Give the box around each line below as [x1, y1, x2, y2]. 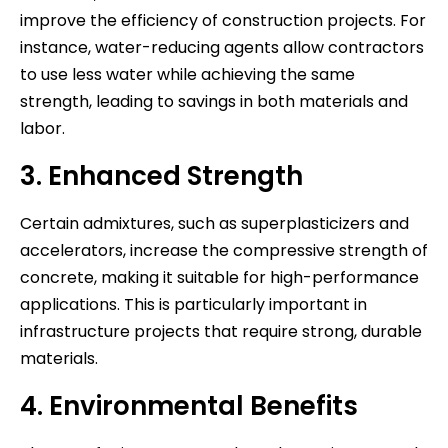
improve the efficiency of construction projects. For [20, 8, 426, 32]
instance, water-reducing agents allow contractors [20, 35, 424, 59]
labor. [20, 116, 65, 140]
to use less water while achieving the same [20, 62, 355, 86]
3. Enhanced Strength [20, 157, 303, 194]
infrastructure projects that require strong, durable [20, 319, 422, 343]
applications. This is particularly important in [20, 292, 367, 316]
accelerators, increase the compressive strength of [20, 238, 428, 262]
